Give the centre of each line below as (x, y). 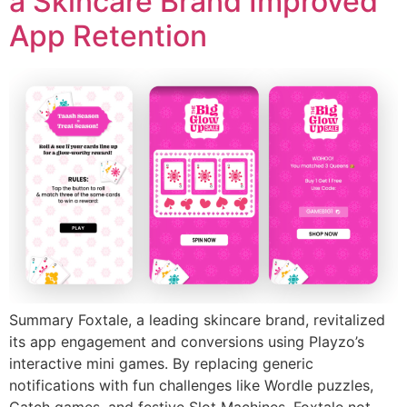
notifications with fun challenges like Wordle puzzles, (191, 386)
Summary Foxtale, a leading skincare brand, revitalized (197, 320)
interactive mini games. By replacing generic (161, 364)
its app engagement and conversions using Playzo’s (187, 342)
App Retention (108, 35)
